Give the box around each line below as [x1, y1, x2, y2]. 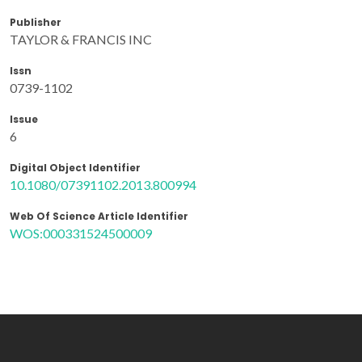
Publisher [10, 15, 61, 29]
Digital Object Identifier [10, 160, 141, 175]
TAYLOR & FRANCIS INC [10, 31, 152, 47]
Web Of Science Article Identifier [10, 208, 188, 223]
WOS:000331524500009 [10, 225, 152, 241]
